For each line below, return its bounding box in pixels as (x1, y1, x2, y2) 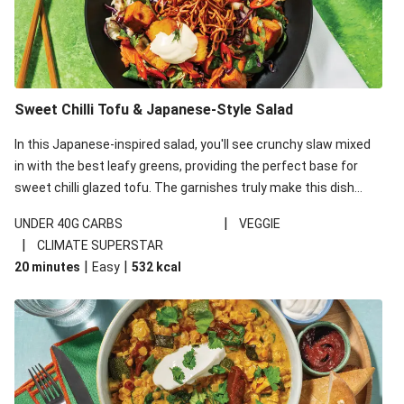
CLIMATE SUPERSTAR (37, 238, 163, 252)
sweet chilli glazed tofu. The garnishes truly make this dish (14, 180, 354, 195)
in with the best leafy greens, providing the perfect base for (14, 159, 358, 173)
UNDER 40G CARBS (14, 216, 123, 231)
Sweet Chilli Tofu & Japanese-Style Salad (14, 101, 293, 118)
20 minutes (14, 260, 80, 274)
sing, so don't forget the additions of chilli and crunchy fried (14, 202, 356, 216)
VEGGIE (239, 216, 281, 231)
